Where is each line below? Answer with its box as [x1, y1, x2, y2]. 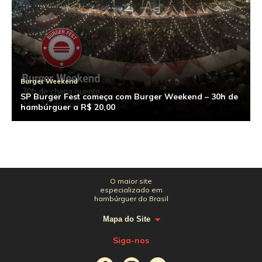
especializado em [99, 185, 163, 194]
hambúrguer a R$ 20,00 [20, 102, 115, 112]
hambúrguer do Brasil [94, 194, 168, 203]
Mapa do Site [103, 215, 150, 223]
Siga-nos [113, 235, 149, 246]
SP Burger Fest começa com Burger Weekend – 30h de [20, 91, 238, 102]
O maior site [110, 177, 152, 185]
